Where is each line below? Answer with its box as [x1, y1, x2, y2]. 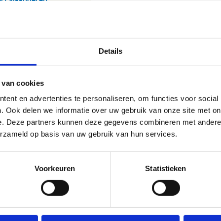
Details [98, 46, 123, 55]
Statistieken [145, 164, 186, 173]
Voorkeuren [35, 164, 75, 173]
